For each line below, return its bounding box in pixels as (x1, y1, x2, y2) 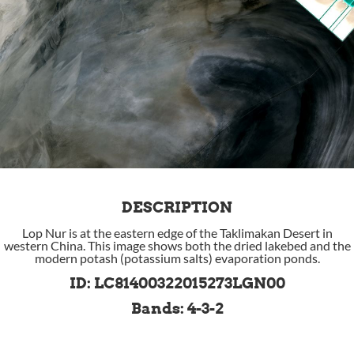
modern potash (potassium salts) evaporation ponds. (34, 250, 320, 266)
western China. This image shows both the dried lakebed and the (3, 238, 351, 254)
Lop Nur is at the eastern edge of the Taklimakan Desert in (21, 225, 333, 241)
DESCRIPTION (122, 198, 232, 217)
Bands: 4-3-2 (130, 299, 224, 318)
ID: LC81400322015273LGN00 (69, 274, 285, 293)
